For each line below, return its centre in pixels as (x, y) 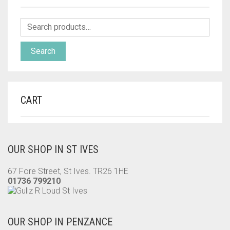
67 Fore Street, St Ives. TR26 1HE (68, 171)
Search (43, 51)
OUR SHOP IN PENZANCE (60, 222)
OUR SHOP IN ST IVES (53, 150)
